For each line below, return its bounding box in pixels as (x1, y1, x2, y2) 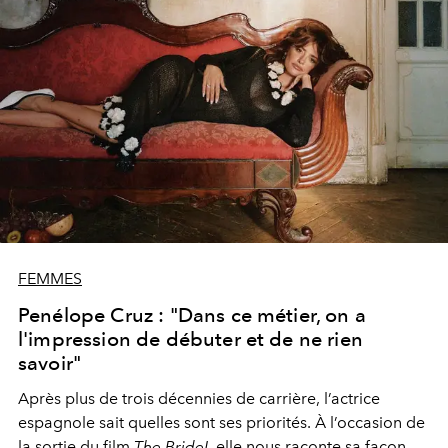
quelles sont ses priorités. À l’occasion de (128, 413, 425, 433)
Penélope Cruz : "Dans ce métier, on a (18, 303, 366, 328)
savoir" (18, 351, 82, 376)
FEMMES (18, 269, 82, 289)
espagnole (18, 413, 99, 433)
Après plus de (18, 389, 122, 409)
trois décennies (122, 389, 236, 409)
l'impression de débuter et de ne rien (18, 327, 363, 352)
